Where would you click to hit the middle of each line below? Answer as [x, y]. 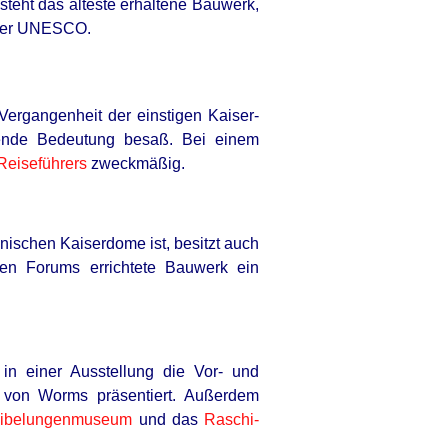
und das [168, 419]
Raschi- [232, 419]
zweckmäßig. [136, 163]
